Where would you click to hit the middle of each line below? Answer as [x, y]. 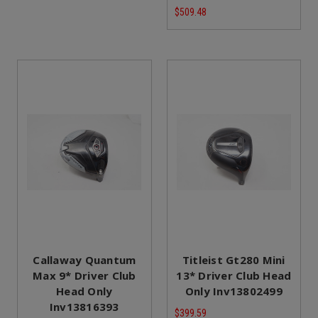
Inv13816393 [84, 306]
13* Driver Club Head [234, 275]
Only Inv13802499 [234, 291]
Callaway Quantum [84, 259]
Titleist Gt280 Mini [234, 259]
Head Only [84, 291]
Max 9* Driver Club [84, 275]
